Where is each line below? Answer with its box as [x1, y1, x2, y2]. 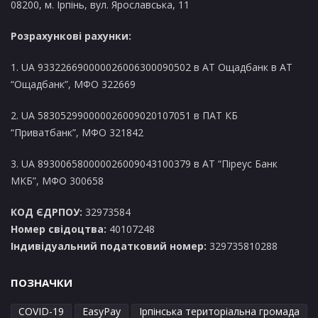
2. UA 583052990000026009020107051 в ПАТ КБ [11, 109, 238, 122]
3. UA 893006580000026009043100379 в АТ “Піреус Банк [11, 157, 278, 170]
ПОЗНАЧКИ [11, 275, 72, 290]
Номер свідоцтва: [11, 222, 106, 236]
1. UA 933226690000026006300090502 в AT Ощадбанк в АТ [11, 60, 292, 74]
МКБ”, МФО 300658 [11, 174, 104, 187]
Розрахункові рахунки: [11, 29, 134, 43]
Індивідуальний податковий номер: [11, 239, 209, 253]
